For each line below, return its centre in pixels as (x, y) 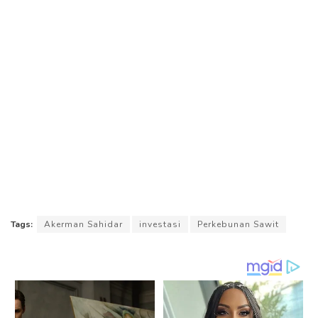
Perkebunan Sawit (238, 224)
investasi (160, 224)
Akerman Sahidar (83, 224)
